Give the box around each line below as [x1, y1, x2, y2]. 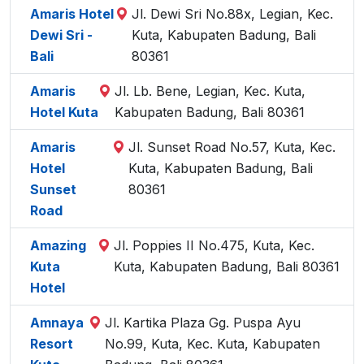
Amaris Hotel [30, 6, 114, 22]
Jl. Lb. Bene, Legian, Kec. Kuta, [115, 83, 306, 99]
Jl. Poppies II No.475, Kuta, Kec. [113, 237, 314, 253]
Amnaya [30, 314, 84, 331]
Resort [30, 336, 73, 352]
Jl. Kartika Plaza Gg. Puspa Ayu [104, 314, 301, 331]
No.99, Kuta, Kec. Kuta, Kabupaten [104, 336, 320, 352]
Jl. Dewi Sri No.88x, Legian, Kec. [132, 6, 334, 22]
